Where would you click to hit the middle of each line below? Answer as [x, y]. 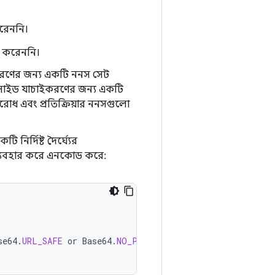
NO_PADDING [142, 241]
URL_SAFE [42, 241]
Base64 [97, 241]
